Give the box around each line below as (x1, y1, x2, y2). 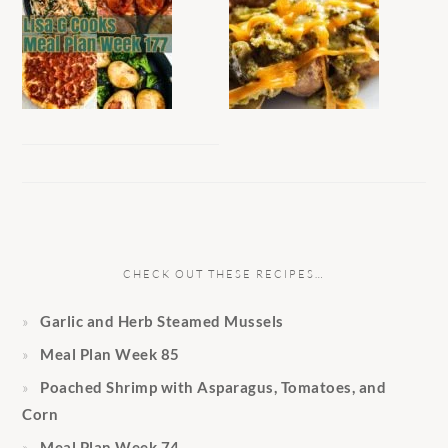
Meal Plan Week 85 (40, 344, 180, 363)
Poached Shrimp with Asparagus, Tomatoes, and (40, 377, 387, 396)
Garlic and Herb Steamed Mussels (40, 311, 284, 330)
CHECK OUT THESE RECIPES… (123, 266, 325, 281)
